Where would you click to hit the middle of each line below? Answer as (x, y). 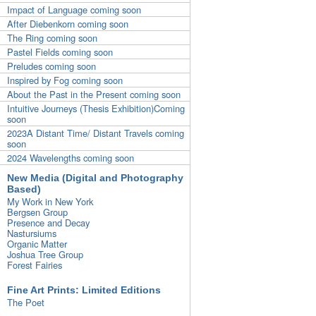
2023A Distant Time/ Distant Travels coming (96, 133)
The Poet (26, 302)
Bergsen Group (37, 212)
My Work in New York (50, 201)
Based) (24, 189)
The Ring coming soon (52, 37)
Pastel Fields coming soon (60, 51)
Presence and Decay (48, 222)
